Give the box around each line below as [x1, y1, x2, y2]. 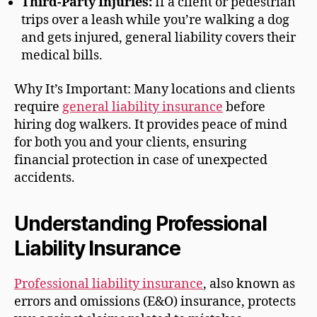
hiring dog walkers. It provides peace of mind [14, 116, 287, 133]
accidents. [14, 169, 75, 186]
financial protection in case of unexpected [14, 151, 267, 168]
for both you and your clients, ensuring [14, 134, 247, 151]
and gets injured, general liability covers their [21, 30, 296, 47]
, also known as [203, 275, 295, 292]
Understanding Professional [14, 211, 267, 236]
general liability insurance [62, 98, 223, 115]
